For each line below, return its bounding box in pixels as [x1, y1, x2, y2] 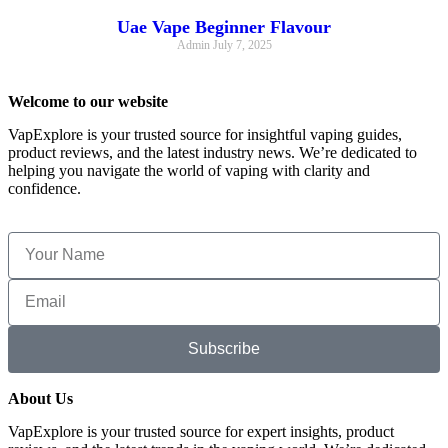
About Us [8, 389, 73, 407]
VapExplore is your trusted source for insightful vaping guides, [8, 125, 402, 143]
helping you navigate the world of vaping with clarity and [8, 161, 370, 179]
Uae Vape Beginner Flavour [117, 16, 331, 37]
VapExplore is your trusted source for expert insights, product [8, 422, 394, 440]
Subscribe [188, 340, 260, 358]
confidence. [8, 179, 81, 197]
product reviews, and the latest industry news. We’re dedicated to [8, 143, 417, 161]
